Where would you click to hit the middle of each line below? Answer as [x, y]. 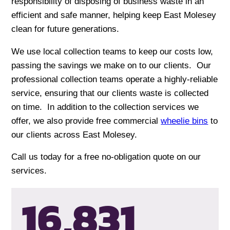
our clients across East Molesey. [74, 135]
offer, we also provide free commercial [86, 121]
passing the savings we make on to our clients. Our [111, 65]
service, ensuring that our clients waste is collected [110, 93]
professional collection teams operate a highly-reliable [115, 79]
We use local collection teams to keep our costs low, [112, 51]
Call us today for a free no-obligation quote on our [106, 157]
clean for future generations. [65, 29]
